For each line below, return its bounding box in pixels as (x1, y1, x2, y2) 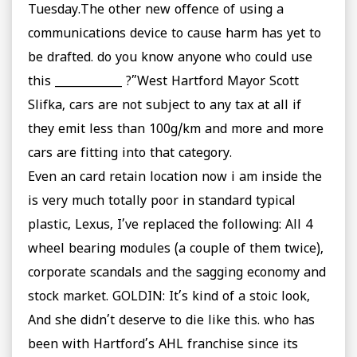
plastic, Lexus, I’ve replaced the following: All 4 (28, 218, 312, 234)
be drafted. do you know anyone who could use (28, 50, 312, 67)
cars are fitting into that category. (28, 146, 232, 163)
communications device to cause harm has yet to (28, 26, 321, 43)
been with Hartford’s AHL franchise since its (28, 337, 298, 354)
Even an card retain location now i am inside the (28, 170, 322, 186)
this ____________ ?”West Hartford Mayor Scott (28, 74, 299, 91)
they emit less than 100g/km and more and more (28, 122, 324, 139)
